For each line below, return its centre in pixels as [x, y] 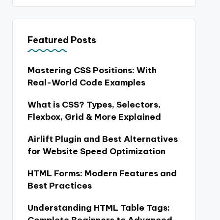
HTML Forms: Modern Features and [102, 173]
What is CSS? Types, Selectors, [94, 105]
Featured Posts [62, 40]
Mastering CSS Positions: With [92, 70]
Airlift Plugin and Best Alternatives [102, 139]
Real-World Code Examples [86, 82]
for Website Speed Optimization [96, 151]
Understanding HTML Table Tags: [98, 208]
